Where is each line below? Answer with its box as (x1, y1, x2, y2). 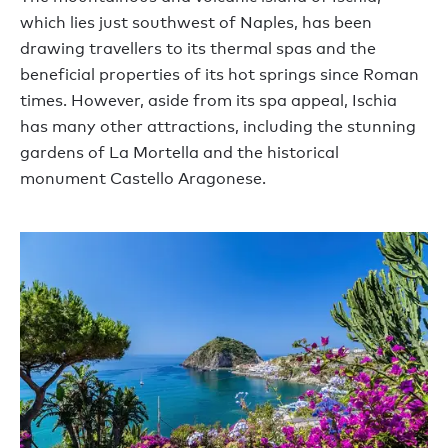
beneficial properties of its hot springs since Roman (20, 65, 419, 85)
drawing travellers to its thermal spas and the (20, 39, 376, 59)
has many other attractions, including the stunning (20, 117, 416, 137)
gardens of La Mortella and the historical (20, 143, 339, 163)
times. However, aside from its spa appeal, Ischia (20, 91, 397, 111)
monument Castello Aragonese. (20, 169, 266, 189)
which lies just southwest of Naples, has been (20, 13, 372, 33)
